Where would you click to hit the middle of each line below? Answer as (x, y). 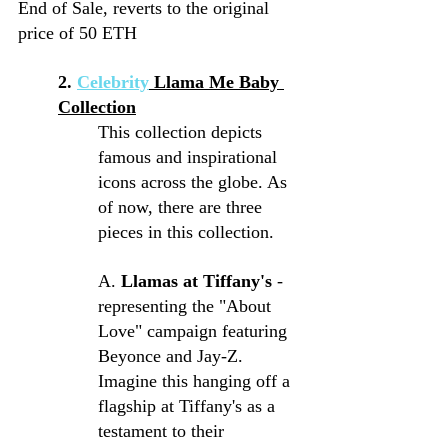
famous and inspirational (190, 157)
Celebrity (113, 82)
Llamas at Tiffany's (196, 281)
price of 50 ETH (77, 33)
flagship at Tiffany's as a (189, 406)
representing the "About (187, 306)
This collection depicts (182, 132)
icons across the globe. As (195, 182)
